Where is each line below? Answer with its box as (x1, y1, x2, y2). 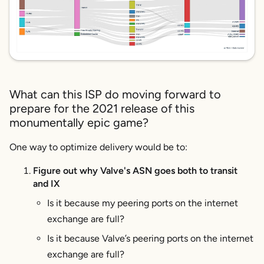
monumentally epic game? (9, 115, 148, 130)
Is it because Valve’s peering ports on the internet (47, 232, 253, 244)
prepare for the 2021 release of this (9, 101, 194, 116)
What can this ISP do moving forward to (9, 87, 221, 102)
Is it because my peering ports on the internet (47, 197, 238, 209)
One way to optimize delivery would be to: (9, 141, 187, 153)
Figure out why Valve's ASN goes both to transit (33, 165, 237, 177)
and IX (33, 178, 60, 190)
